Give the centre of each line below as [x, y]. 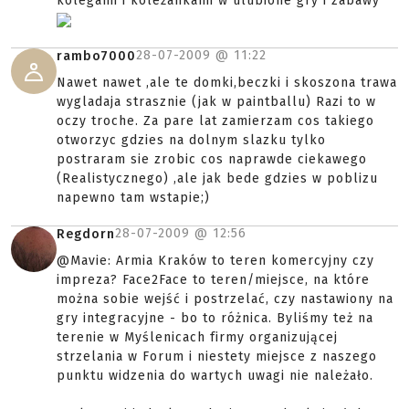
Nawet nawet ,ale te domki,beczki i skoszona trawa [227, 83]
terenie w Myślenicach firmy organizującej [197, 337]
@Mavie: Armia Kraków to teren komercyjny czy [215, 261]
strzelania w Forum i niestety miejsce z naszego [217, 357]
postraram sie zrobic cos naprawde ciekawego [212, 159]
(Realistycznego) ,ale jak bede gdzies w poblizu [217, 178]
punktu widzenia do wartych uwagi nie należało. [215, 376]
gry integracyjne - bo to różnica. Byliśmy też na [215, 318]
